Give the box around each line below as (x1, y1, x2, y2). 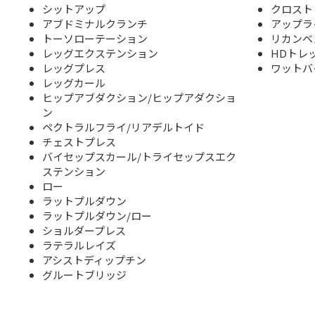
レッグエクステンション (42, 46, 158, 61)
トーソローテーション (42, 31, 148, 46)
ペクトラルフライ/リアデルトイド (42, 120, 205, 135)
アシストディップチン (42, 252, 146, 268)
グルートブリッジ (42, 267, 127, 283)
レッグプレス (42, 60, 105, 76)
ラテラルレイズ (42, 238, 116, 253)
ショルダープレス (42, 223, 126, 238)
